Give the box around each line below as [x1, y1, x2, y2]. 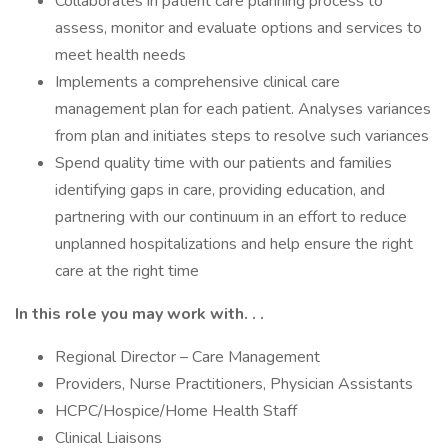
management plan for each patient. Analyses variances [55, 98, 431, 120]
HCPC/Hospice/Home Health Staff [55, 400, 297, 422]
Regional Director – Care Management [55, 346, 320, 368]
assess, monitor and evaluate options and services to [55, 17, 422, 39]
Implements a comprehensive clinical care [55, 71, 340, 93]
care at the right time [55, 260, 199, 282]
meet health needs [55, 44, 186, 66]
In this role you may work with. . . [15, 303, 264, 325]
